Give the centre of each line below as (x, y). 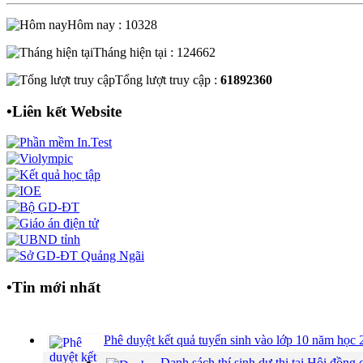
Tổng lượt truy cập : (168, 80)
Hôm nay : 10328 (112, 25)
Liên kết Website (67, 111)
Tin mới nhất (56, 288)
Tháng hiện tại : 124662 (154, 53)
